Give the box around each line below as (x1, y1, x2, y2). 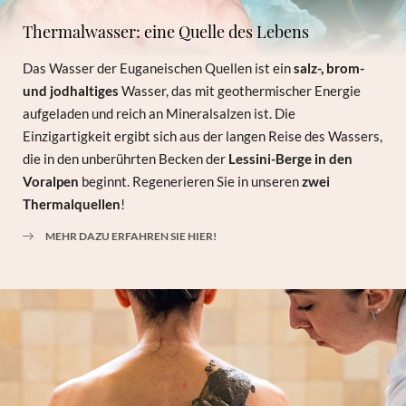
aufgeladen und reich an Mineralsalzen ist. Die (23, 104, 296, 121)
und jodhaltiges (23, 82, 120, 99)
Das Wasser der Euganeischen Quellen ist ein (23, 59, 295, 76)
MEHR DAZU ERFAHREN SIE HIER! (45, 228, 217, 243)
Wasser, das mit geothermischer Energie (119, 82, 362, 99)
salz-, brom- (294, 59, 365, 76)
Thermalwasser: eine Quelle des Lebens (23, 20, 310, 43)
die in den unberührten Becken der (23, 150, 229, 167)
